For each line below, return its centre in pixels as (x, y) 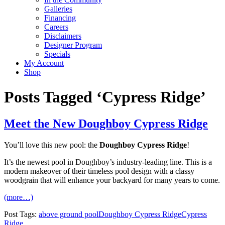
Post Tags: (20, 214)
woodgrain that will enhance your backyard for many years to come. (112, 180)
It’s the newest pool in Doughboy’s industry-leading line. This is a (108, 162)
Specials (57, 54)
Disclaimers (63, 36)
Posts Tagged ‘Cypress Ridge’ (105, 97)
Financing (60, 18)
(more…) (19, 197)
